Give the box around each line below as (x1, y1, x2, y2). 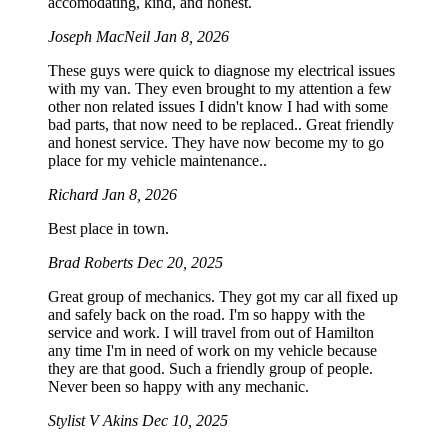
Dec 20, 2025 (137, 254, 223, 272)
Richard (48, 186, 102, 204)
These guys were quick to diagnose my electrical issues (48, 62, 395, 80)
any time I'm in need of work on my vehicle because (48, 342, 377, 360)
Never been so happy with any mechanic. (48, 378, 309, 396)
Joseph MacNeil (48, 28, 154, 46)
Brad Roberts (48, 254, 137, 272)
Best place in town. (48, 220, 169, 238)
